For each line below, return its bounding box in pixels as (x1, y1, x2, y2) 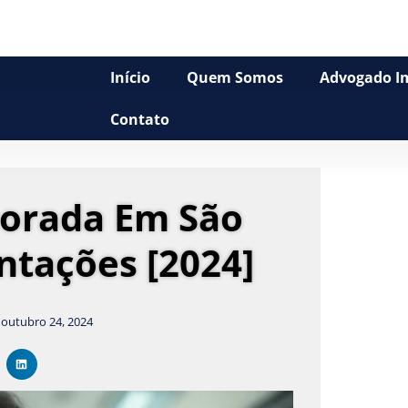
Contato (110, 109, 170, 129)
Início (110, 67, 151, 87)
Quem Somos (187, 67, 284, 87)
